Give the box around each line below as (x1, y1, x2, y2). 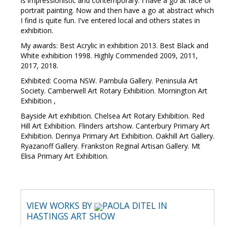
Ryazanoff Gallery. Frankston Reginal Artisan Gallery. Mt (21, 141, 200, 151)
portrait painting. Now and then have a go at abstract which (21, 6, 214, 16)
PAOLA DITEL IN (102, 199, 167, 212)
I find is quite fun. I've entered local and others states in (21, 16, 200, 26)
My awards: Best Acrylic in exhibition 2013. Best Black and (21, 41, 208, 51)
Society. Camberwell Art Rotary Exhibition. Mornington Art (21, 86, 207, 96)
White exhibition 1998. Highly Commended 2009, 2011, (21, 51, 198, 61)
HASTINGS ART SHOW (27, 209, 115, 222)
